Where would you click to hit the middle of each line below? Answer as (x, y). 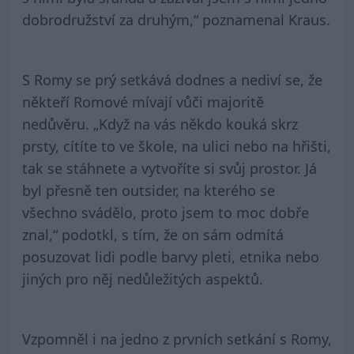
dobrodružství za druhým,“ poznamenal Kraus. (176, 20)
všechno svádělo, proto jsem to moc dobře (165, 213)
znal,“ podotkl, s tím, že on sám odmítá (153, 235)
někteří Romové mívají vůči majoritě (143, 102)
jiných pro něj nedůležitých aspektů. (142, 279)
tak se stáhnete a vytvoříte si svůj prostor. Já (169, 169)
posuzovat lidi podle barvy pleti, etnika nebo (170, 257)
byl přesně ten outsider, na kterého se (148, 191)
